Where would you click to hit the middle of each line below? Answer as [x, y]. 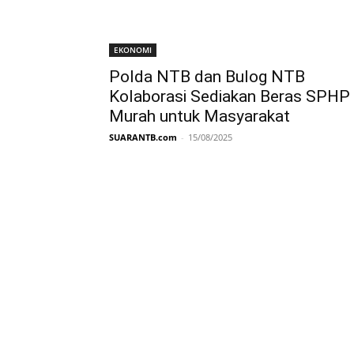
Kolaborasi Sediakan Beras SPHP [230, 96]
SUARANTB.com [143, 137]
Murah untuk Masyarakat [200, 116]
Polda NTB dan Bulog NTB [207, 76]
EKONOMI [133, 49]
